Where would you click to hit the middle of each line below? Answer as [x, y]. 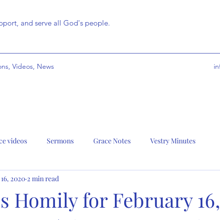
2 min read [43, 178]
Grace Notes [112, 140]
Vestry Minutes [173, 140]
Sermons [60, 140]
